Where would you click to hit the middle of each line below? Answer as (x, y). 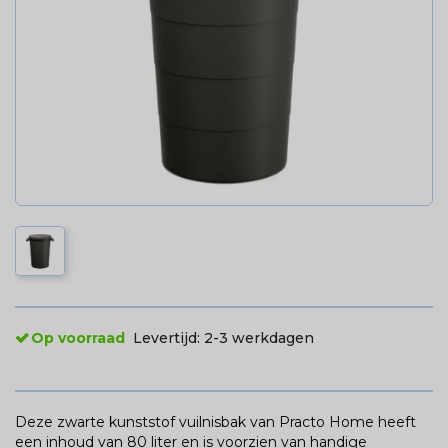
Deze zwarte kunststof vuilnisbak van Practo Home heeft (215, 422)
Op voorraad (78, 338)
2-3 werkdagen (259, 338)
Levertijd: (168, 338)
